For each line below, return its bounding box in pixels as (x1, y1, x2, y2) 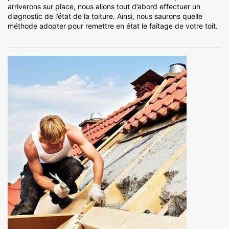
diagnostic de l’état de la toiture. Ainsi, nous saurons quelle (8, 12, 202, 21)
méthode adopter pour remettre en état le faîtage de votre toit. (8, 21, 218, 31)
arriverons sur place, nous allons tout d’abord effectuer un (8, 2, 200, 11)
